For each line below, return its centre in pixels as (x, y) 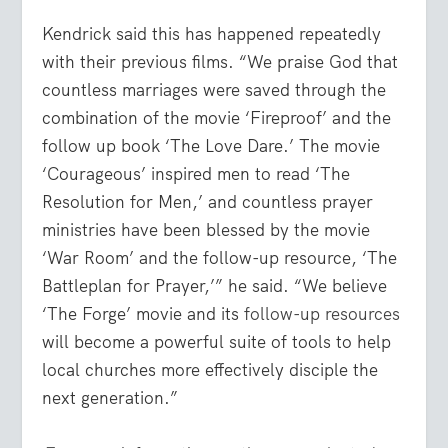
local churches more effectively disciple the (210, 370)
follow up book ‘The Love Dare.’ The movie (211, 146)
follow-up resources (322, 314)
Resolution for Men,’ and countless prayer (208, 202)
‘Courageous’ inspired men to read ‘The (196, 174)
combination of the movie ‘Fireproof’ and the (217, 118)
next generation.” (110, 398)
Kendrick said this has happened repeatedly (212, 34)
